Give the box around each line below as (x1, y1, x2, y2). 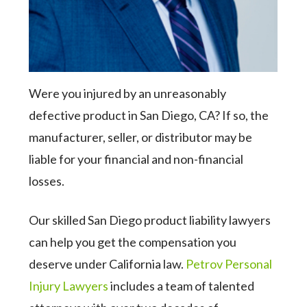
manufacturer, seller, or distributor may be (29, 130, 253, 145)
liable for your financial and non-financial (29, 151, 244, 167)
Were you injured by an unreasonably (29, 86, 227, 101)
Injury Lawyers (29, 278, 109, 293)
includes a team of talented (108, 278, 255, 293)
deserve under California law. (29, 256, 186, 271)
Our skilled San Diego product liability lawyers (29, 212, 271, 228)
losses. (29, 173, 65, 188)
